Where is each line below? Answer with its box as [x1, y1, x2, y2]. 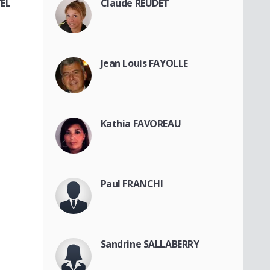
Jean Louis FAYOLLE [100, 56, 188, 70]
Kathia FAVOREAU [100, 116, 181, 130]
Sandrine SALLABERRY [100, 237, 199, 251]
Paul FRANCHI [100, 177, 163, 190]
